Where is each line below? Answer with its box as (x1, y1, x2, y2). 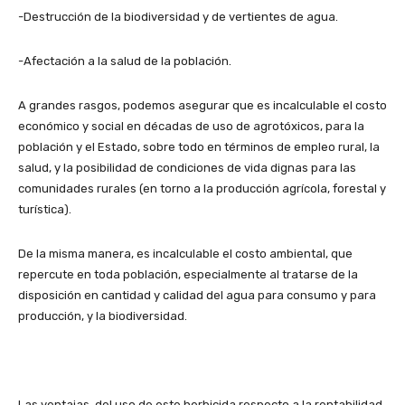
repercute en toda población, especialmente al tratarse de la (18, 267, 358, 281)
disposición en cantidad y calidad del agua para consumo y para (18, 287, 376, 302)
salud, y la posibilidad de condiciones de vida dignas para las (18, 160, 356, 174)
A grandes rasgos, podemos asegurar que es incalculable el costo (18, 98, 387, 112)
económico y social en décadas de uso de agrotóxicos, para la (18, 118, 364, 133)
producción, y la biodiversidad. (18, 308, 187, 323)
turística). (18, 202, 71, 216)
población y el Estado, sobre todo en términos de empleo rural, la (18, 139, 380, 154)
